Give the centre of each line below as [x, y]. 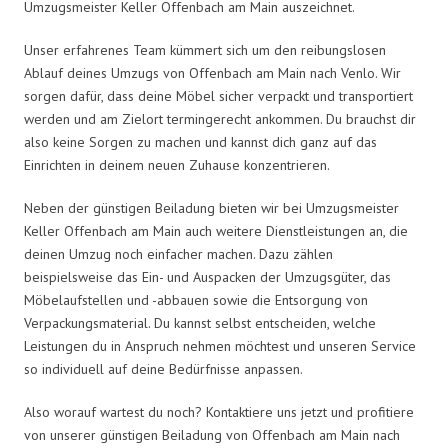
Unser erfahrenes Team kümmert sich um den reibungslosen [205, 49]
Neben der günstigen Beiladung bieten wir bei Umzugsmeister [211, 207]
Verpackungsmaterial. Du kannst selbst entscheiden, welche [200, 322]
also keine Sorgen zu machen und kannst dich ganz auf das [200, 141]
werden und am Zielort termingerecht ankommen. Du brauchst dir [220, 118]
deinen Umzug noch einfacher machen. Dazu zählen [178, 253]
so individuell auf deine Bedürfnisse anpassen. [163, 368]
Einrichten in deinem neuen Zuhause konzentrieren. [177, 164]
